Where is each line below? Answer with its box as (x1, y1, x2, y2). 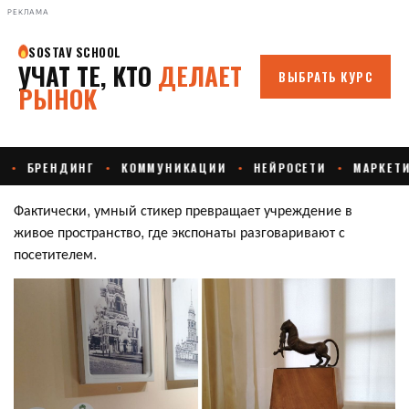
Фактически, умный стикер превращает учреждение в (14, 199, 352, 221)
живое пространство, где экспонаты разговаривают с (14, 221, 345, 243)
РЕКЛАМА (7, 7, 49, 16)
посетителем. (14, 243, 97, 265)
